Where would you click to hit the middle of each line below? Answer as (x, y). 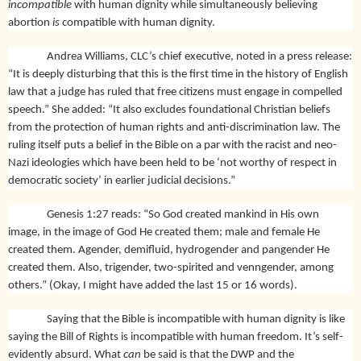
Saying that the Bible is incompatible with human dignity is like (196, 319)
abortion (29, 23)
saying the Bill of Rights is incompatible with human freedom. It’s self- (176, 337)
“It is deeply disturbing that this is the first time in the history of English (178, 74)
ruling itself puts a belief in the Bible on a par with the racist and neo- (172, 145)
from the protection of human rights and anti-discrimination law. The (174, 127)
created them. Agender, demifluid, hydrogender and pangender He (169, 250)
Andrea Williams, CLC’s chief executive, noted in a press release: (199, 56)
